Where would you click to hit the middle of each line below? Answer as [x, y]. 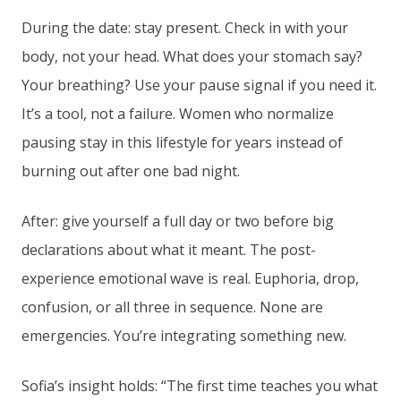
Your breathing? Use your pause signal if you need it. [199, 85]
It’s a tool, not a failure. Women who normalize [178, 114]
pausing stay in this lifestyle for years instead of [182, 143]
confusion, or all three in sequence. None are [172, 307]
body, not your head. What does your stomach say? [192, 57]
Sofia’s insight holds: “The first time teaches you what [200, 386]
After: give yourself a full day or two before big [178, 222]
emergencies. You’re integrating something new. [184, 336]
